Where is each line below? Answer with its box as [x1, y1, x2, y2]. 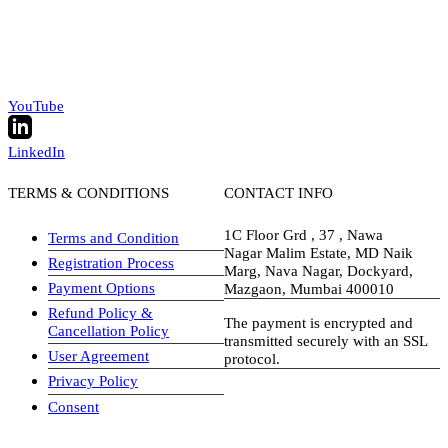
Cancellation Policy [48, 322, 169, 340]
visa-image [224, 384, 292, 402]
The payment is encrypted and [224, 314, 413, 332]
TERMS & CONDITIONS [8, 183, 169, 201]
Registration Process [48, 254, 174, 272]
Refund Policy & [48, 304, 153, 322]
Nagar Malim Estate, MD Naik [224, 244, 413, 262]
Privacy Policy [48, 372, 138, 390]
